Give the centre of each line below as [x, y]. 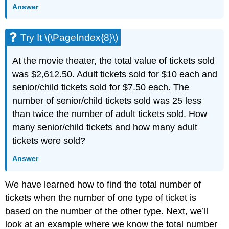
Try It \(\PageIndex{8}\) [70, 38]
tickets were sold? [49, 141]
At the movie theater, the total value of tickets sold [114, 61]
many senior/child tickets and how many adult [105, 128]
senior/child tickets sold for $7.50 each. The [101, 88]
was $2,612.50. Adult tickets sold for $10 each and [115, 74]
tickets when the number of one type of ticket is [101, 198]
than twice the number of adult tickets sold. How [110, 114]
